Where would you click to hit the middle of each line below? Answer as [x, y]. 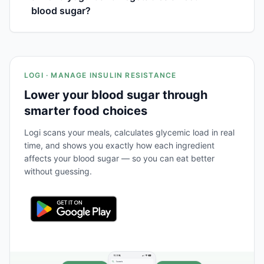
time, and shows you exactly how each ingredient [119, 145]
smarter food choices [86, 110]
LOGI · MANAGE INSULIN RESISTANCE [100, 75]
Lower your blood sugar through [116, 95]
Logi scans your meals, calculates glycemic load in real [129, 132]
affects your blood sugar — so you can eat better [119, 158]
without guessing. [58, 171]
